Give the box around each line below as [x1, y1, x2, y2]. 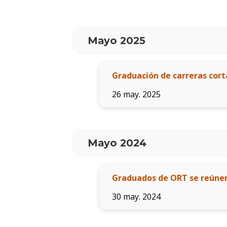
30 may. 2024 [111, 191, 161, 203]
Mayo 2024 [87, 137, 146, 149]
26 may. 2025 [111, 89, 161, 100]
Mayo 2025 [87, 34, 145, 47]
